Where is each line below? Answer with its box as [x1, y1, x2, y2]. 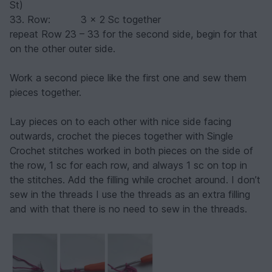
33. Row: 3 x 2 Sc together [10, 13, 161, 26]
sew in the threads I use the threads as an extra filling [10, 188, 250, 201]
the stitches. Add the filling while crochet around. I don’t [10, 174, 260, 186]
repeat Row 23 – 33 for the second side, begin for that [10, 28, 257, 41]
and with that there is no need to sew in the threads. [10, 203, 247, 216]
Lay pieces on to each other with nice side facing [10, 115, 231, 128]
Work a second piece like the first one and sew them [10, 72, 246, 84]
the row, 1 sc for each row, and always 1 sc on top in [10, 159, 247, 172]
